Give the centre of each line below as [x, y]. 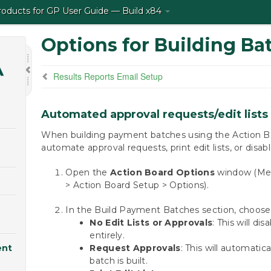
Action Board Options [163, 172]
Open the [88, 172]
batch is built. [119, 261]
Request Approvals [135, 248]
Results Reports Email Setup [108, 76]
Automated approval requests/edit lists [155, 114]
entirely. [107, 235]
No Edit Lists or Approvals [151, 223]
